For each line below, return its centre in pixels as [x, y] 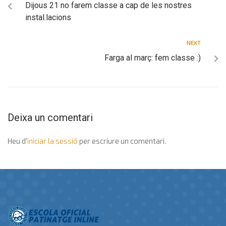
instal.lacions [48, 17]
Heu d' [17, 140]
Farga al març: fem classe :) [153, 58]
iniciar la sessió [52, 140]
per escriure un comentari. [122, 140]
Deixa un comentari [50, 117]
